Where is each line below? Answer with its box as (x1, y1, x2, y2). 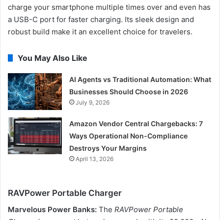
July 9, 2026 (76, 99, 110, 107)
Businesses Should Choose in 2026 (69, 87, 189, 96)
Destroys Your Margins (69, 144, 147, 153)
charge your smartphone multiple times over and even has (8, 2, 211, 12)
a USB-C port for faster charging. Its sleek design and (8, 15, 194, 25)
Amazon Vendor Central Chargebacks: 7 (69, 119, 203, 128)
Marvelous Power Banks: (8, 204, 99, 214)
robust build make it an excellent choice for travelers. (8, 27, 192, 37)
